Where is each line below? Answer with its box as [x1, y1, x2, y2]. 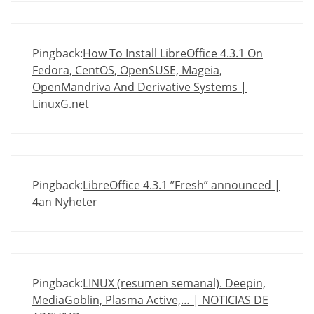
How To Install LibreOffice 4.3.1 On [83, 46, 263, 62]
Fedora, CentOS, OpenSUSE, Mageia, [32, 62, 222, 78]
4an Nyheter [32, 194, 97, 210]
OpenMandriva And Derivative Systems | [32, 79, 247, 95]
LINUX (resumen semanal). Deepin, [83, 275, 266, 292]
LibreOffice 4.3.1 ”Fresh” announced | [83, 177, 280, 193]
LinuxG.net [32, 96, 89, 112]
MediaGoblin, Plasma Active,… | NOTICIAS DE [32, 292, 268, 308]
